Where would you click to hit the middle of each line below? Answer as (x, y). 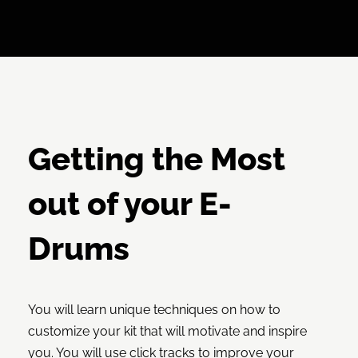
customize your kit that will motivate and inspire (167, 332)
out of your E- (130, 204)
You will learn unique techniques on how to (154, 310)
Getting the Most (157, 159)
